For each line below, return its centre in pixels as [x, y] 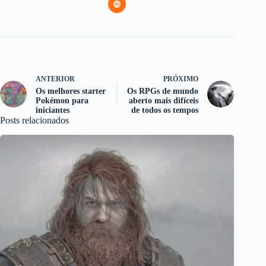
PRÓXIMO [181, 79]
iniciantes [53, 110]
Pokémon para [62, 100]
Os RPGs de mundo [163, 91]
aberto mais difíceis [164, 100]
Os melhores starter [71, 91]
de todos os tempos [165, 110]
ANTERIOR [55, 79]
